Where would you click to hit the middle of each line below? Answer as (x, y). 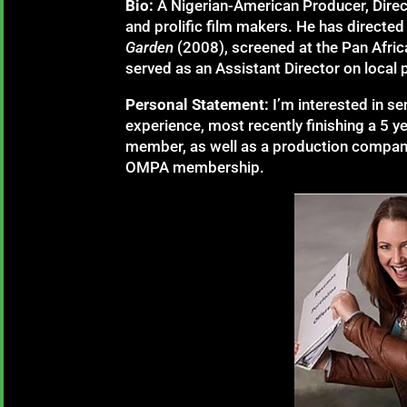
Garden (149, 48)
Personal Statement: (197, 105)
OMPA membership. (195, 168)
